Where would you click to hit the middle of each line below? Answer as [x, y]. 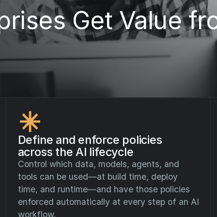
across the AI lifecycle [76, 152]
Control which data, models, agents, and [98, 164]
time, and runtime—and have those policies [104, 189]
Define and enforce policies [90, 140]
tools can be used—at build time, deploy [98, 177]
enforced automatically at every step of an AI [108, 202]
